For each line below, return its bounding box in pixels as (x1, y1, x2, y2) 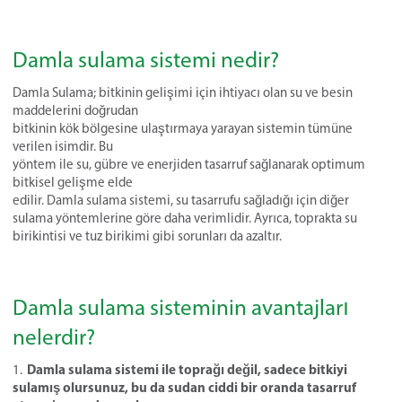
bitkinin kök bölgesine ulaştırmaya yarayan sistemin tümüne (13, 120, 353, 136)
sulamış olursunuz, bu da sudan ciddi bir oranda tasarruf (13, 379, 356, 396)
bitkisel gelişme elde (13, 174, 133, 190)
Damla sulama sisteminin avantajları (13, 293, 349, 320)
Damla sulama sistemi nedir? (13, 46, 279, 73)
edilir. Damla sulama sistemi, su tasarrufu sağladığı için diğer (13, 192, 349, 208)
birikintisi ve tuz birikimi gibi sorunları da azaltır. (13, 228, 282, 244)
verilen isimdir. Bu (13, 138, 113, 154)
